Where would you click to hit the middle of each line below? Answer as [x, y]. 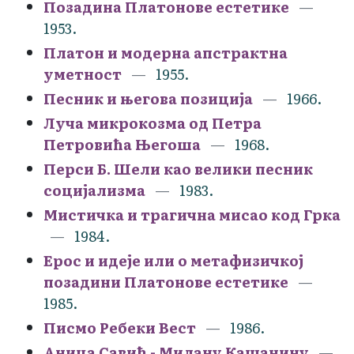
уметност [83, 73]
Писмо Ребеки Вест [120, 327]
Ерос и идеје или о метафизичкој [173, 260]
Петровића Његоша [122, 144]
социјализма [94, 190]
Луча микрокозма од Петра [153, 122]
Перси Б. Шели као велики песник [178, 168]
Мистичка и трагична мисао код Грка [192, 214]
